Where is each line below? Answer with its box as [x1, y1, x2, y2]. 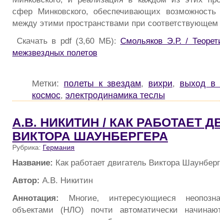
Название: [12, 158, 53, 168]
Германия [43, 143, 75, 151]
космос [32, 89, 60, 100]
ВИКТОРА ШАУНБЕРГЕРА [12, 129, 168, 143]
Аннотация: [12, 192, 59, 203]
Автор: [12, 175, 40, 186]
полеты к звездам [63, 78, 141, 88]
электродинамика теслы [65, 89, 165, 100]
